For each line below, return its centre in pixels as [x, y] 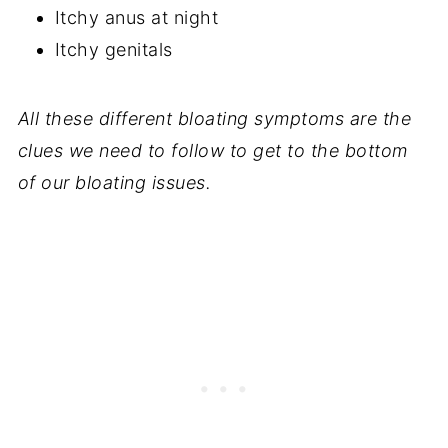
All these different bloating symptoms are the [214, 118]
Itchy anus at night [136, 17]
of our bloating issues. [114, 182]
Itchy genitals [113, 49]
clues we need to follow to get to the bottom [212, 150]
